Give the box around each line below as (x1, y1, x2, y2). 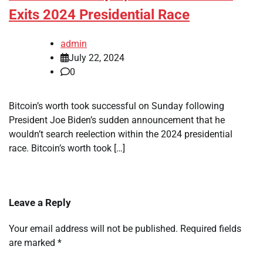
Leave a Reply (9, 196, 71, 208)
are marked (9, 237, 58, 248)
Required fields (180, 222, 241, 234)
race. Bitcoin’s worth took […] (9, 142, 125, 154)
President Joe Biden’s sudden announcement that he (9, 114, 225, 126)
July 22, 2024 (69, 52, 124, 63)
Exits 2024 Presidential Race (9, 6, 190, 23)
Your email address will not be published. (9, 222, 178, 234)
